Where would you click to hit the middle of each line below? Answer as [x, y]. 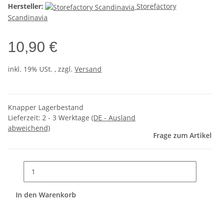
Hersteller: [26, 6]
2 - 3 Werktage [67, 118]
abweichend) [29, 128]
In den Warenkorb [47, 194]
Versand [88, 69]
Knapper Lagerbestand [46, 107]
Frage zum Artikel [182, 135]
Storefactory [156, 6]
